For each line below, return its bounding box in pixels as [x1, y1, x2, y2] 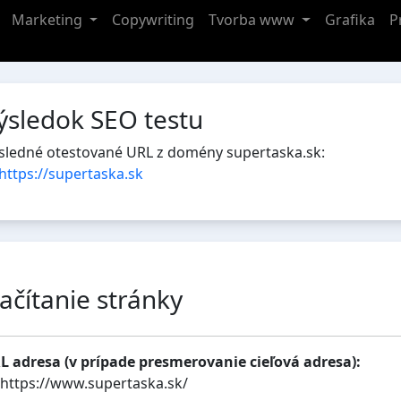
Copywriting [112, 10, 195, 30]
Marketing [11, 10, 86, 30]
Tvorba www [209, 10, 299, 30]
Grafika [325, 10, 376, 30]
